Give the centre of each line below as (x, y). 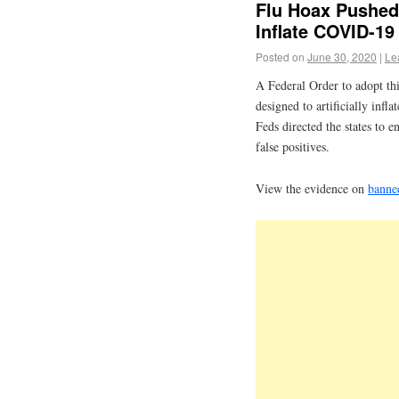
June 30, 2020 (342, 57)
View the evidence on (312, 188)
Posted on (280, 57)
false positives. (293, 147)
